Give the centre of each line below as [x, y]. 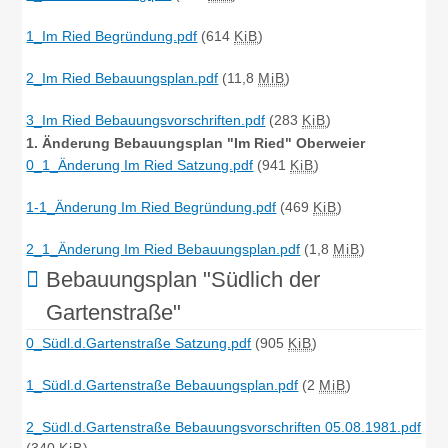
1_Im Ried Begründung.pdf [112, 36]
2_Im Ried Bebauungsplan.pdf [122, 78]
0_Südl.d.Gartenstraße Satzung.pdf [139, 342]
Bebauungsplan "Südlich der [183, 280]
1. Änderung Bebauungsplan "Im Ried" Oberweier [196, 142]
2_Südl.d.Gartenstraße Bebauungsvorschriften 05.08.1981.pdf [224, 426]
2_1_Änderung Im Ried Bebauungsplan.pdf [163, 249]
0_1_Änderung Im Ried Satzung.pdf [140, 165]
